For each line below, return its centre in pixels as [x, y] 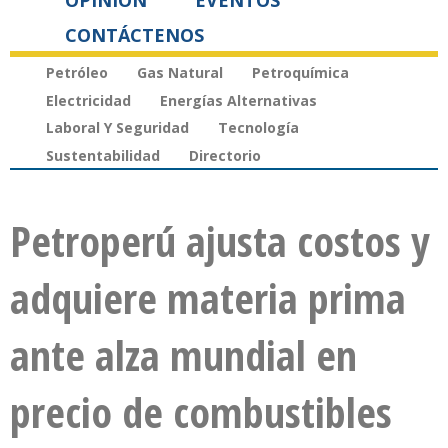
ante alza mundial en [183, 355]
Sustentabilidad [103, 156]
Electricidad [88, 100]
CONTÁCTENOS [134, 35]
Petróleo [77, 72]
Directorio [225, 156]
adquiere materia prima [208, 298]
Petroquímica [300, 72]
